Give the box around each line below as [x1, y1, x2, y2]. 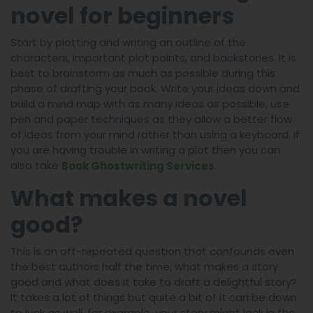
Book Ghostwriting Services [61, 158, 214, 173]
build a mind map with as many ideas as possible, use [10, 96, 289, 111]
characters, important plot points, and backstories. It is [10, 50, 296, 65]
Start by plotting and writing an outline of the [10, 34, 246, 50]
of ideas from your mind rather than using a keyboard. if [10, 126, 300, 142]
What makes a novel [10, 182, 247, 214]
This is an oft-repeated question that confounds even [10, 243, 294, 259]
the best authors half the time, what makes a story [10, 259, 278, 274]
